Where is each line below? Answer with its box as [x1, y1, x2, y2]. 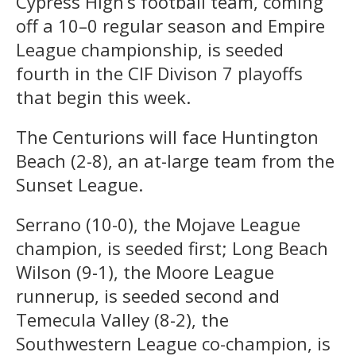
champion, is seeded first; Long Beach [16, 235, 328, 260]
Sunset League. [16, 172, 143, 196]
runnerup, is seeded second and [16, 283, 280, 308]
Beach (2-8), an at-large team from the [16, 148, 335, 172]
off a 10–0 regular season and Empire [16, 13, 325, 37]
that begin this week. [16, 84, 191, 109]
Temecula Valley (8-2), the [16, 307, 229, 331]
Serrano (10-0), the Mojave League [16, 211, 300, 236]
